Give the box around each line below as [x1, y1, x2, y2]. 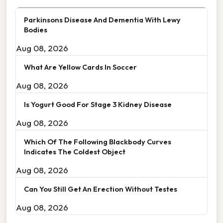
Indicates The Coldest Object [24, 147, 125, 156]
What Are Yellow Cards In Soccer [24, 62, 137, 72]
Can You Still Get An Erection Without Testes [24, 184, 177, 194]
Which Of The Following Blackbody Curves [24, 137, 171, 146]
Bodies [24, 25, 47, 34]
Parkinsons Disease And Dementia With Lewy [24, 15, 181, 24]
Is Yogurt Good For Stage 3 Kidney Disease [24, 100, 172, 109]
